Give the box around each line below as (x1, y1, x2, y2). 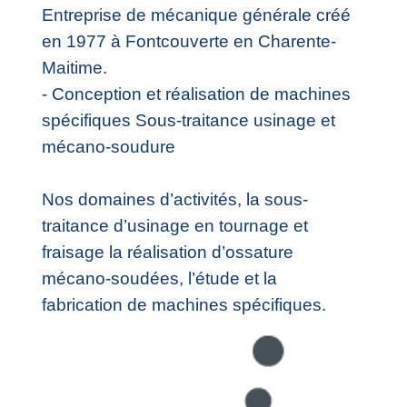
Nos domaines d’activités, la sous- (42, 189, 309, 210)
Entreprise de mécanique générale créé (42, 5, 352, 25)
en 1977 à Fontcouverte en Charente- (42, 31, 337, 52)
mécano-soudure (42, 136, 176, 157)
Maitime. (42, 57, 108, 78)
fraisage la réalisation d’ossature (42, 242, 299, 263)
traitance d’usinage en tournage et (42, 215, 309, 236)
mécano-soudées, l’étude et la (42, 268, 278, 289)
